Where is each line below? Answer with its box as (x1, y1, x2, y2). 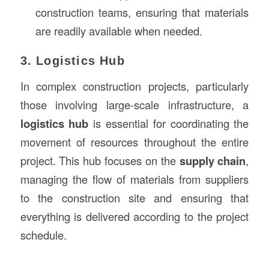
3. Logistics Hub (20, 54, 125, 67)
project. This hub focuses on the (20, 152, 180, 168)
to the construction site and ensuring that (20, 189, 249, 205)
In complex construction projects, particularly (20, 77, 249, 94)
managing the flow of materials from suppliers (20, 171, 249, 187)
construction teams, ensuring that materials (35, 4, 249, 20)
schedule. (20, 226, 67, 243)
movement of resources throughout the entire (20, 133, 249, 150)
